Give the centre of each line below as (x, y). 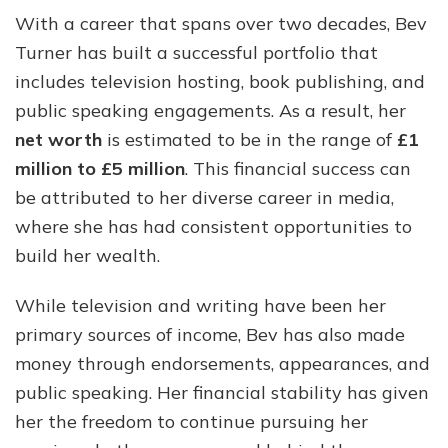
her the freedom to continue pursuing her (191, 421)
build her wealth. (87, 255)
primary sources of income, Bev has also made (210, 334)
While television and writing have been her (200, 305)
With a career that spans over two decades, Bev (221, 23)
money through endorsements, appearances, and (222, 363)
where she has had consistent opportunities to (213, 226)
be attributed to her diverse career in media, (204, 197)
